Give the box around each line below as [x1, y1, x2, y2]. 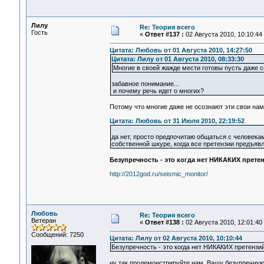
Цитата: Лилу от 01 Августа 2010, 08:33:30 [111, 55, 244, 63]
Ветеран [31, 217, 56, 224]
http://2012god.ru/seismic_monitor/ [109, 170, 208, 178]
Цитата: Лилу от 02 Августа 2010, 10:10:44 [109, 235, 242, 242]
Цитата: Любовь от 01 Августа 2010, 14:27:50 [109, 47, 252, 54]
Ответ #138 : [144, 219, 184, 226]
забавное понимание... [111, 80, 179, 88]
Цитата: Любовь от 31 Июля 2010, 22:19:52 [109, 117, 245, 125]
